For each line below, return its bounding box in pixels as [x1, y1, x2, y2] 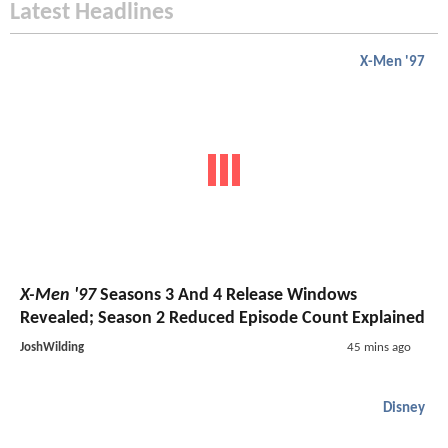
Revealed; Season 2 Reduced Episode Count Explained [20, 308, 425, 328]
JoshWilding [20, 340, 84, 354]
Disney [383, 400, 425, 416]
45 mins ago [346, 340, 411, 354]
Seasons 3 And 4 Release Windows [96, 285, 357, 305]
